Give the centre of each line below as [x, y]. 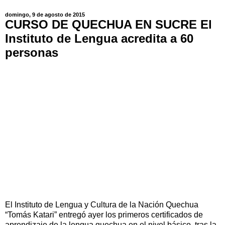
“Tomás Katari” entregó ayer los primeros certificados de [104, 214]
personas [32, 53]
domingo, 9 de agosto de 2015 [45, 15]
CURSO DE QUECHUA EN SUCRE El [108, 25]
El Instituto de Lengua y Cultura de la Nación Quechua [102, 204]
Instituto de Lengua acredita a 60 [99, 39]
